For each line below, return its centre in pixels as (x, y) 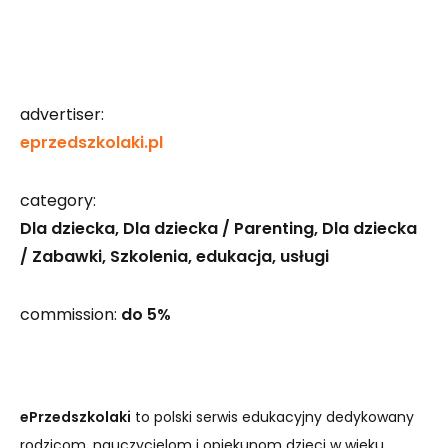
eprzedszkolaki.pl (91, 142)
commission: (70, 314)
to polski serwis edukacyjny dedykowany (272, 417)
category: (58, 200)
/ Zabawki (61, 256)
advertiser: (62, 114)
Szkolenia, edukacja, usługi (219, 256)
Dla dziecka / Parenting (218, 228)
